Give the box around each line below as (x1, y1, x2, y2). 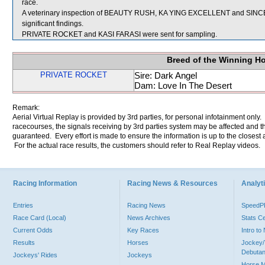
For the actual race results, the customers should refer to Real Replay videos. (12, 141, 260, 150)
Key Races (127, 227, 159, 234)
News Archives (127, 214, 170, 221)
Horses (127, 239, 148, 246)
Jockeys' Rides (13, 251, 57, 258)
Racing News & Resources (127, 179, 218, 188)
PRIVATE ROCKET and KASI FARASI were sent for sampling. (22, 30, 217, 38)
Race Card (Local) (13, 214, 66, 221)
